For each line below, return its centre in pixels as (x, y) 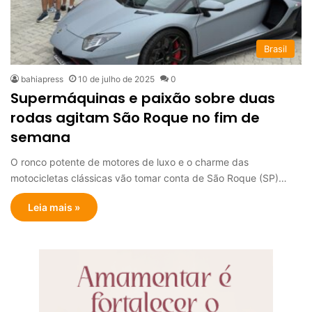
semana (40, 138)
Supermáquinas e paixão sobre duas (143, 99)
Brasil (275, 49)
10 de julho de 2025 (116, 79)
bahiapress (42, 79)
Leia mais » (54, 208)
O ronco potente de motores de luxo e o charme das (130, 162)
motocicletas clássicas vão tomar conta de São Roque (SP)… (149, 178)
